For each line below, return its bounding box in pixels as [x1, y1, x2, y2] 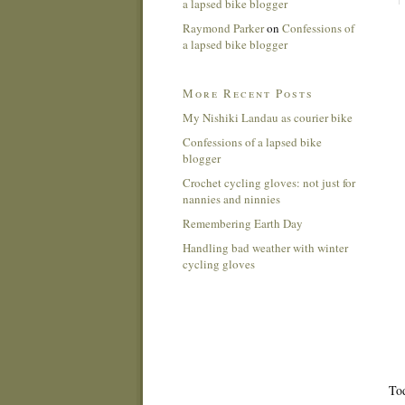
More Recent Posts [182, 84, 314, 101]
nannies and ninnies [182, 190, 280, 207]
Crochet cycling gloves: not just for [182, 174, 355, 191]
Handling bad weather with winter [182, 239, 348, 256]
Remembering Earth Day [182, 214, 303, 231]
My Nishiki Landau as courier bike [182, 108, 353, 126]
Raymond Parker [182, 19, 264, 36]
